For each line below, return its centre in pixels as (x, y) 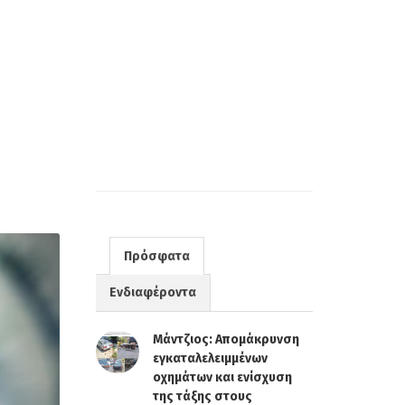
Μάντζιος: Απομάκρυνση (226, 339)
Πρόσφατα (157, 256)
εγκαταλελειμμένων (210, 358)
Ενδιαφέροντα (153, 292)
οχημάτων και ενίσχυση (222, 377)
